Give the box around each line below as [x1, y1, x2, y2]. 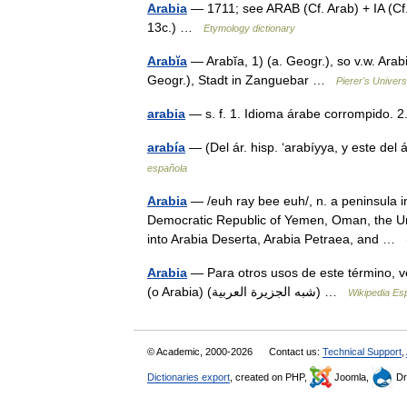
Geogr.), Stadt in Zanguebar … [147, 73, 336, 87]
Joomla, [332, 372, 372, 382]
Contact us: [269, 346, 323, 357]
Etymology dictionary [203, 23, 295, 34]
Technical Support [323, 346, 402, 357]
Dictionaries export [147, 372, 230, 382]
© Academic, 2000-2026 [147, 346, 255, 357]
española [147, 163, 187, 174]
